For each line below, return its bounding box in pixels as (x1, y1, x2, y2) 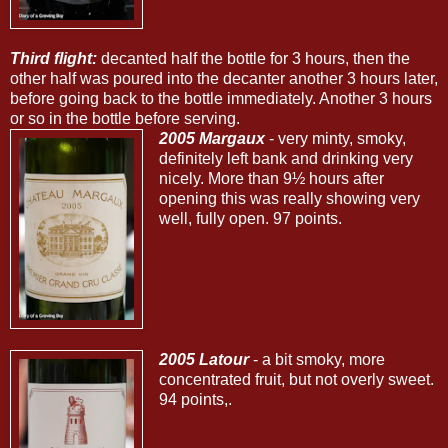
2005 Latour (158, 351, 249, 369)
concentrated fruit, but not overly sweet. (158, 371, 434, 389)
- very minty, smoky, (264, 130, 406, 148)
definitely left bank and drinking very (158, 150, 413, 168)
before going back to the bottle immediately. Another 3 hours (10, 90, 432, 108)
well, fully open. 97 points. (158, 210, 342, 228)
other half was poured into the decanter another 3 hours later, (10, 70, 438, 88)
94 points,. (158, 391, 232, 409)
